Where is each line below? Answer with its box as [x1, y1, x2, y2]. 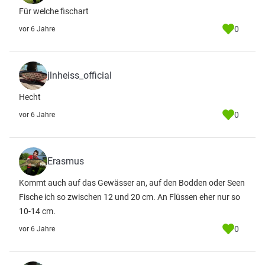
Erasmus [47, 156, 84, 167]
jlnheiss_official [47, 70, 112, 81]
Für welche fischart [19, 7, 89, 16]
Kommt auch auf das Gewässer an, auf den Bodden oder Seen [19, 178, 245, 188]
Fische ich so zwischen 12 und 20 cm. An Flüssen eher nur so [19, 192, 240, 202]
